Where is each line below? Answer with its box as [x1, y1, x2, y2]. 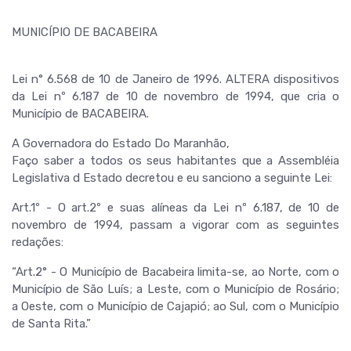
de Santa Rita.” [12, 317, 91, 331]
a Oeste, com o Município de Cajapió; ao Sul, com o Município [12, 299, 339, 313]
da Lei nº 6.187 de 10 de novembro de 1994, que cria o [12, 89, 339, 103]
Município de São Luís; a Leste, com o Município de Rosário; [12, 282, 339, 296]
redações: [12, 235, 63, 249]
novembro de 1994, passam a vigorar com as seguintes [12, 218, 339, 232]
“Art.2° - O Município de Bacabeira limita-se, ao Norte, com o [12, 265, 339, 279]
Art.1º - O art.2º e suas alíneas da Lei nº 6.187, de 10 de [12, 201, 339, 215]
